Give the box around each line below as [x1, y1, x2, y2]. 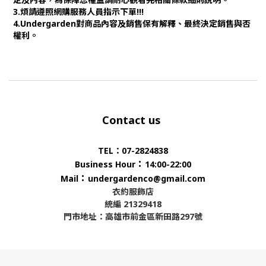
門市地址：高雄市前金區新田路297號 [64, 211, 202, 222]
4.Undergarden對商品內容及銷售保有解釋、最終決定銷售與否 [13, 18, 251, 29]
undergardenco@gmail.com [88, 173, 205, 184]
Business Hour [75, 159, 135, 170]
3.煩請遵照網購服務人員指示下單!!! [13, 6, 144, 17]
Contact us [102, 113, 164, 127]
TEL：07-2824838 [98, 145, 168, 156]
